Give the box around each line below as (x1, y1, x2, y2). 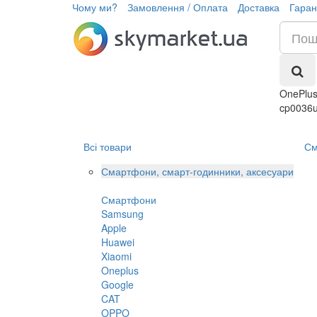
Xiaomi (101, 249, 132, 263)
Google (101, 277, 134, 292)
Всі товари (83, 139, 132, 154)
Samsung (101, 207, 144, 221)
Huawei (101, 235, 134, 249)
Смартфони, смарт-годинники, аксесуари (101, 164, 294, 178)
